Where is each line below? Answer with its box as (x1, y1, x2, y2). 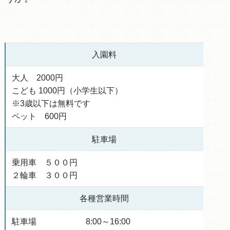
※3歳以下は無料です (11, 99, 90, 108)
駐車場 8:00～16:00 (11, 217, 130, 226)
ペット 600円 (11, 111, 67, 121)
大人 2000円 (11, 73, 63, 82)
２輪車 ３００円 (11, 170, 78, 180)
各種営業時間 (80, 194, 129, 203)
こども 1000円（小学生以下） (11, 86, 123, 95)
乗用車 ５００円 (11, 158, 78, 167)
